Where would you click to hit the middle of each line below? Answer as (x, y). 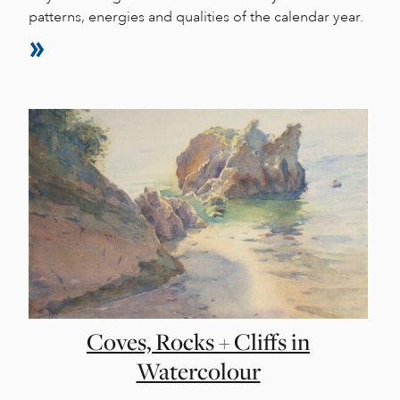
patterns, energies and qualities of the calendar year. (196, 17)
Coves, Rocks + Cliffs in (198, 342)
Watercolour (198, 371)
